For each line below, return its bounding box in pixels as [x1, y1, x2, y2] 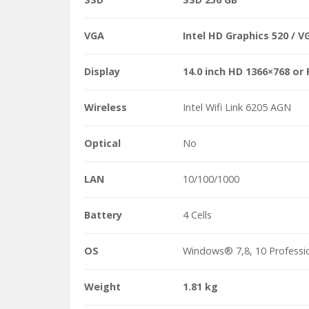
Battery [84, 208, 122, 221]
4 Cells [183, 208, 212, 221]
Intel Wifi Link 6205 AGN [183, 101, 292, 114]
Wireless [84, 101, 127, 114]
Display [84, 65, 120, 78]
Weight [84, 280, 121, 293]
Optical [84, 137, 121, 150]
